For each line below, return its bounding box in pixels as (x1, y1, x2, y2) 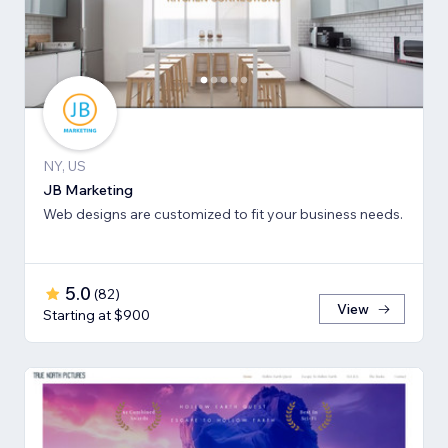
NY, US (43, 156, 86, 175)
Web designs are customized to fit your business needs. (43, 204, 403, 223)
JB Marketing (43, 180, 133, 199)
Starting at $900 (43, 305, 150, 324)
